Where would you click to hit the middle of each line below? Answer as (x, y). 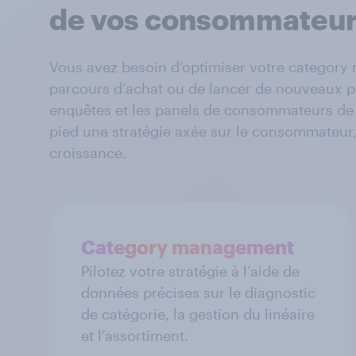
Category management (188, 246)
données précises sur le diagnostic (198, 292)
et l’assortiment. (135, 335)
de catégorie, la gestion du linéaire (198, 313)
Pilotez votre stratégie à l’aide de (190, 271)
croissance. (88, 152)
